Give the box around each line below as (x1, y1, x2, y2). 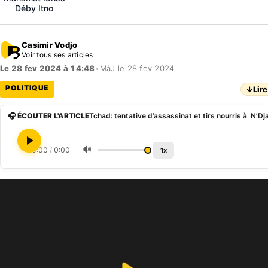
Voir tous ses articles (22, 50, 93, 59)
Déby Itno (15, 3, 53, 13)
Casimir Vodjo (22, 39, 78, 50)
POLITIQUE (5, 83, 48, 92)
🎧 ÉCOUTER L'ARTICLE (8, 111, 90, 120)
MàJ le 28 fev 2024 (99, 63, 175, 73)
